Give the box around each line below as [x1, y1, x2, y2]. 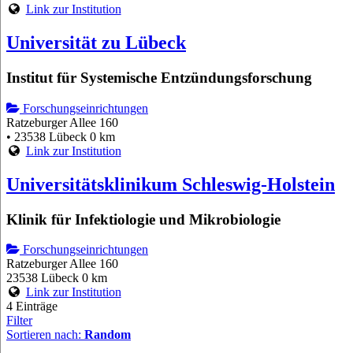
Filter [6, 314, 32, 328]
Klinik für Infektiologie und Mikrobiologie [6, 210, 281, 228]
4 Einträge [6, 299, 58, 314]
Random [84, 328, 131, 342]
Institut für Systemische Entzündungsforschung [6, 69, 312, 87]
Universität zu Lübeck [6, 32, 186, 54]
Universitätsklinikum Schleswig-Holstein [6, 173, 335, 195]
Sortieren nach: [6, 328, 84, 342]
